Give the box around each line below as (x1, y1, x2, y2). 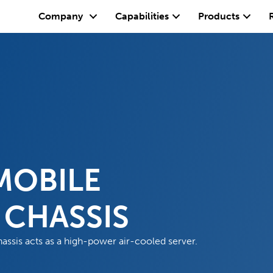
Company (38, 10, 83, 22)
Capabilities (115, 10, 169, 22)
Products (198, 10, 240, 22)
